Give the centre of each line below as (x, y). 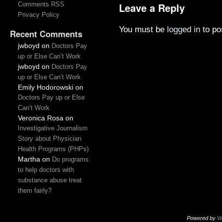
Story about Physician (49, 139)
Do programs (70, 159)
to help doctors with (46, 170)
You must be (143, 29)
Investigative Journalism (53, 128)
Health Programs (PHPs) (53, 149)
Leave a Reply (152, 8)
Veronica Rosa (40, 118)
